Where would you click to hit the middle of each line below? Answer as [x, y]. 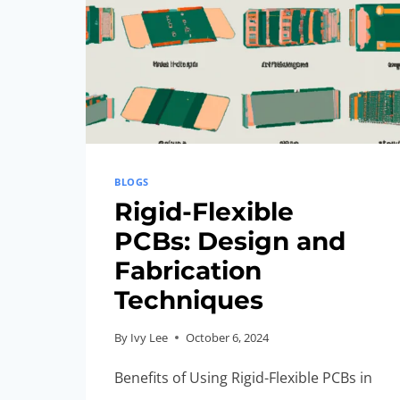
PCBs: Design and [230, 241]
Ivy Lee [150, 337]
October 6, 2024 [228, 337]
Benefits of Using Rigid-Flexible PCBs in [243, 377]
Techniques [189, 300]
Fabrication [188, 270]
